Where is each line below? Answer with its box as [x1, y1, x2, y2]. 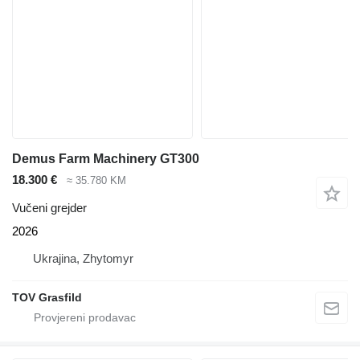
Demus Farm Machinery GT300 [12, 152, 199, 166]
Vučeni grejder [12, 200, 87, 215]
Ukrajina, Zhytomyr [33, 251, 133, 265]
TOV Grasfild [12, 290, 82, 304]
